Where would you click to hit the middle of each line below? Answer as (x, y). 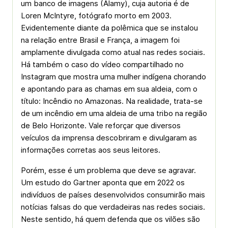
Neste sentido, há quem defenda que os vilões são (110, 219)
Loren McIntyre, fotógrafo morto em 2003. (96, 16)
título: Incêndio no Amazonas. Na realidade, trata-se (112, 101)
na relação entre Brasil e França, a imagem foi (100, 40)
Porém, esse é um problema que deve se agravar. (108, 170)
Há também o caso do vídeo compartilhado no (102, 64)
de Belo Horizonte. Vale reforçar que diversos (101, 125)
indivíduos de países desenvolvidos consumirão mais (113, 195)
